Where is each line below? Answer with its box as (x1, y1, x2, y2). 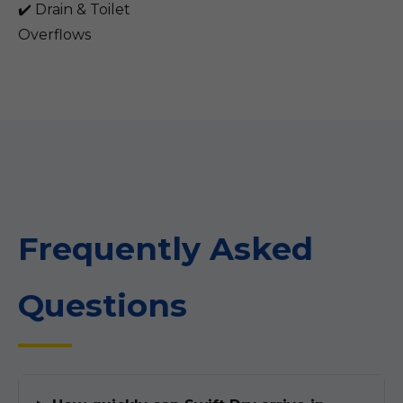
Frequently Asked (18, 229, 313, 268)
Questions (18, 286, 187, 325)
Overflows (18, 26, 91, 43)
